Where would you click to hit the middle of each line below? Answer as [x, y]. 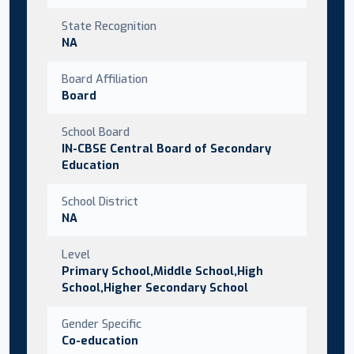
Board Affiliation [105, 79]
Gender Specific [102, 324]
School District [100, 201]
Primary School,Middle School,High [162, 271]
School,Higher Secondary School [155, 287]
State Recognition [109, 26]
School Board [96, 132]
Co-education [100, 340]
